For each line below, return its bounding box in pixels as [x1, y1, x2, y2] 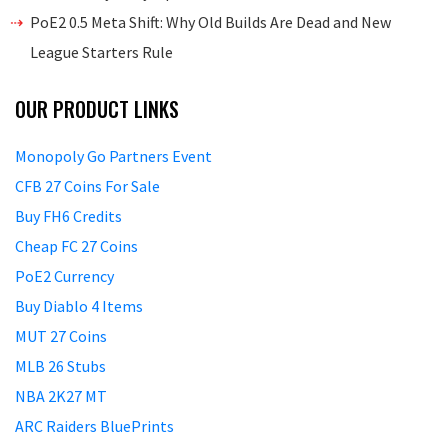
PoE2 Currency [15, 265, 114, 286]
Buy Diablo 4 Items [15, 295, 143, 316]
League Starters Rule [30, 41, 173, 62]
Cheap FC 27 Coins [15, 235, 138, 256]
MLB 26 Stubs [15, 355, 106, 376]
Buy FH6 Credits [15, 205, 122, 226]
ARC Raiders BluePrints [15, 415, 174, 436]
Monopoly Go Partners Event [15, 145, 212, 166]
